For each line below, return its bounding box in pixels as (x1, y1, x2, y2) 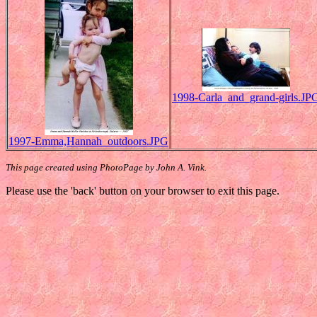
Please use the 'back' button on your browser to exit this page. (6, 185, 279, 197)
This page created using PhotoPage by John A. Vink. (6, 162, 207, 173)
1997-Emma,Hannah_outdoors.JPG (8, 135, 168, 148)
